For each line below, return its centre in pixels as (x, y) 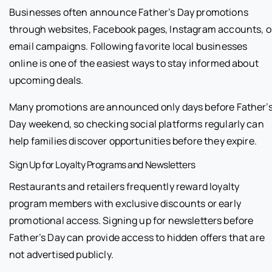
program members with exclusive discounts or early (125, 203)
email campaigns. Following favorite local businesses (128, 46)
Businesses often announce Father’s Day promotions (129, 12)
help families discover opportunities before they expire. (133, 141)
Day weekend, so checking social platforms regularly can (137, 124)
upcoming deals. (46, 80)
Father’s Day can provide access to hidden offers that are (137, 237)
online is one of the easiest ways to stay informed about (134, 63)
